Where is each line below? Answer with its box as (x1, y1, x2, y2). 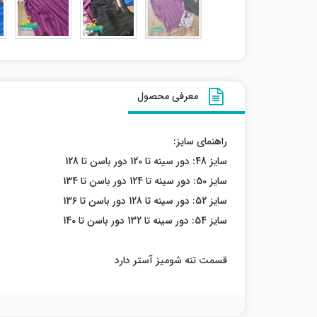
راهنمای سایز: (173, 134, 227, 149)
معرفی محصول (137, 88, 198, 104)
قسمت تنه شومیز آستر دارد (115, 253, 227, 268)
